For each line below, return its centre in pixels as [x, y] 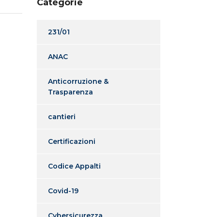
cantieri [62, 116]
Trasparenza [70, 92]
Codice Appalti [74, 166]
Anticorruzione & [78, 81]
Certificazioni [72, 141]
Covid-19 [63, 191]
